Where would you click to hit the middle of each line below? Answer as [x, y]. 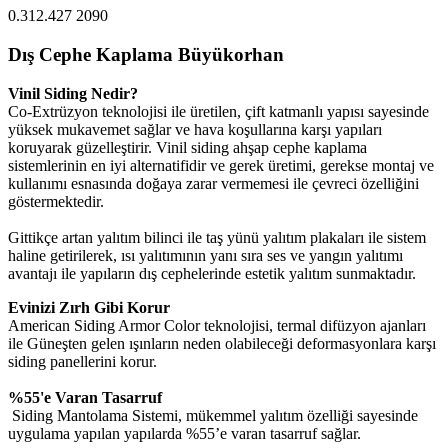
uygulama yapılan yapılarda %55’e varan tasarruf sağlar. [184, 433]
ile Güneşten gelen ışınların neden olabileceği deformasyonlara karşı [222, 343]
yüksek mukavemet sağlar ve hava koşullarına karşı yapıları [195, 129]
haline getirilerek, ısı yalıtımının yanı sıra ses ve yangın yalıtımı [205, 255]
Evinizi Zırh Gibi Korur [89, 307]
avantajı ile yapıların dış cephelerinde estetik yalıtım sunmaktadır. [212, 273]
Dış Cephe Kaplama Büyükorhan [146, 54]
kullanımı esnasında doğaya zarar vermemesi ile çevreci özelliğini [213, 183]
